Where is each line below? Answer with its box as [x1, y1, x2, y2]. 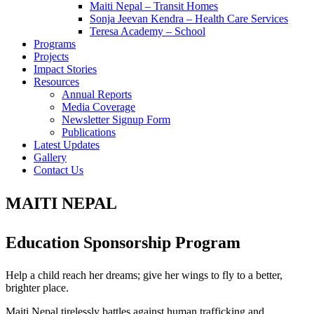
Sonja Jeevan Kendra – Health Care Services [90, 13, 288, 25]
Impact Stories [34, 63, 97, 76]
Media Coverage [62, 101, 135, 114]
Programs [34, 38, 76, 50]
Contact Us [34, 164, 83, 177]
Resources [34, 76, 79, 88]
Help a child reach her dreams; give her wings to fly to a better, [6, 269, 282, 282]
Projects [34, 50, 69, 63]
